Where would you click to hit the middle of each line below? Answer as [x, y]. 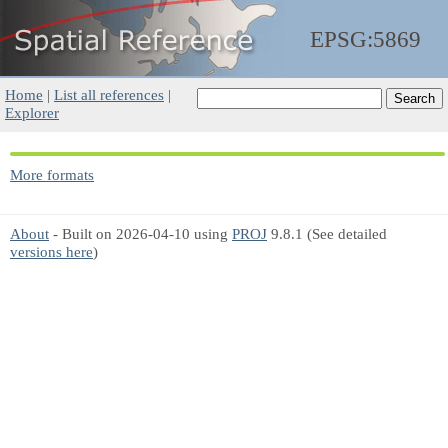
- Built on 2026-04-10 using [140, 233]
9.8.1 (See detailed [327, 233]
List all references [109, 94]
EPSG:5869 [365, 39]
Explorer [32, 112]
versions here [51, 251]
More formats [52, 174]
